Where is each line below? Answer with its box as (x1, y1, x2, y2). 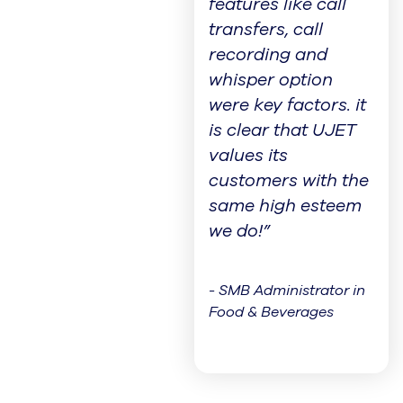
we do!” (208, 219, 270, 244)
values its (208, 144, 288, 168)
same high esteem (208, 194, 362, 219)
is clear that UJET (208, 119, 356, 143)
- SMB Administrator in (208, 281, 365, 301)
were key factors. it (208, 94, 366, 118)
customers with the (208, 169, 369, 193)
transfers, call (208, 18, 323, 42)
